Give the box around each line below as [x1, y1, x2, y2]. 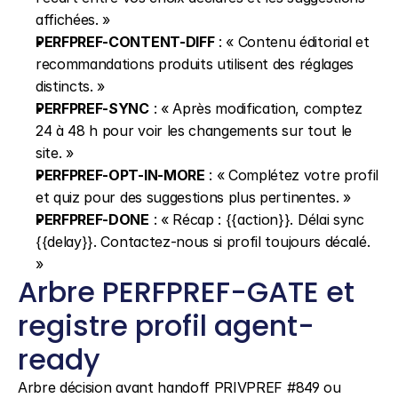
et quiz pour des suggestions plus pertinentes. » [36, 188, 351, 206]
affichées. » [36, 11, 111, 28]
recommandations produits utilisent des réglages [36, 55, 354, 73]
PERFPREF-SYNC [36, 99, 149, 117]
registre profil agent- [18, 306, 314, 346]
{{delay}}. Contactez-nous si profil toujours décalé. [36, 233, 370, 251]
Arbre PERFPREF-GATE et [18, 272, 354, 312]
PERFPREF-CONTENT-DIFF [36, 33, 215, 51]
